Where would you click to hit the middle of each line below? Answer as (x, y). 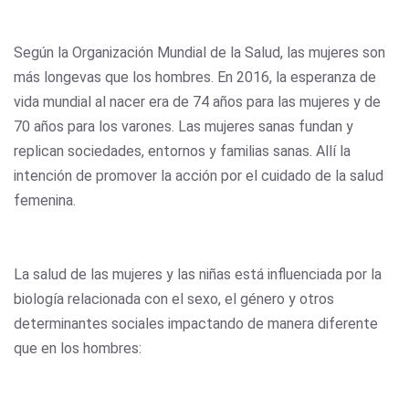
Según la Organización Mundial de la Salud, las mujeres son (199, 52)
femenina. (45, 200)
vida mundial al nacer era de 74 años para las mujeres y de (197, 101)
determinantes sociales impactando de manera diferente (196, 323)
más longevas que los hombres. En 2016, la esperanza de (195, 77)
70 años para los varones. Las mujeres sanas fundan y (184, 126)
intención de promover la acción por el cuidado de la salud (199, 175)
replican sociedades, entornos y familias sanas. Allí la (182, 151)
